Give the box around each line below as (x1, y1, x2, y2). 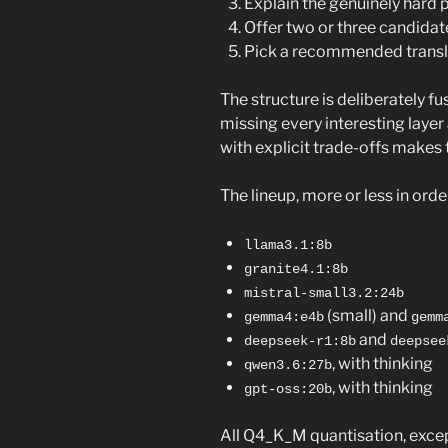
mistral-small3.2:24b (244, 284, 404, 301)
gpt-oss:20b (244, 380, 332, 397)
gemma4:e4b (244, 308, 324, 325)
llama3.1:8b (244, 236, 332, 253)
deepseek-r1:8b (244, 332, 356, 349)
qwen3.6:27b (244, 356, 332, 373)
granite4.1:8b (244, 260, 348, 277)
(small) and (324, 305, 411, 325)
